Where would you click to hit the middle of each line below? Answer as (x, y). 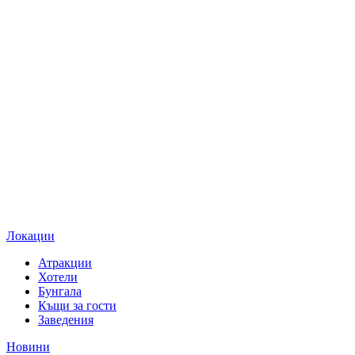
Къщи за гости (77, 306)
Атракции (65, 263)
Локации (31, 236)
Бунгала (60, 292)
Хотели (58, 277)
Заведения (66, 320)
